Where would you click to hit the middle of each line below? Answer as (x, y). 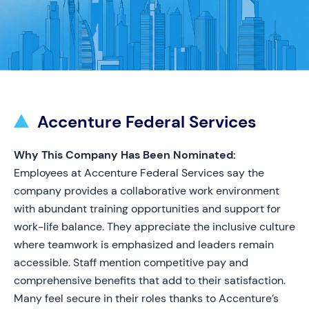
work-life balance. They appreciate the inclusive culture (154, 227)
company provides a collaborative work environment (147, 191)
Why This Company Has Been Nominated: (125, 155)
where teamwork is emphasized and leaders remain (144, 245)
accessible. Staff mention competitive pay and (131, 262)
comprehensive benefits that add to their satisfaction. (150, 280)
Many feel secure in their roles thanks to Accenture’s (146, 298)
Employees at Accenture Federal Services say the (139, 173)
